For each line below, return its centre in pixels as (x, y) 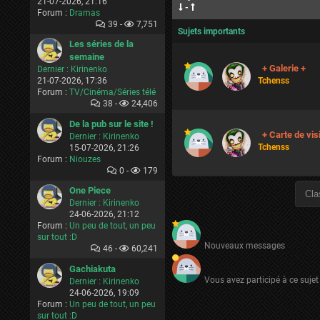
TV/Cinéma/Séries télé (112, 92)
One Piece (90, 190)
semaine (87, 57)
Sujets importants (211, 31)
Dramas (85, 13)
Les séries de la (101, 44)
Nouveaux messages (245, 246)
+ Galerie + (284, 68)
